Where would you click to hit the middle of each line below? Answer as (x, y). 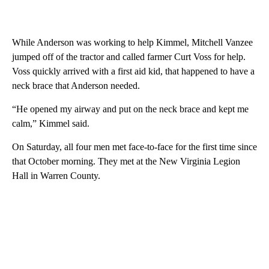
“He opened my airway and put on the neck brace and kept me (130, 109)
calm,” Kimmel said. (51, 123)
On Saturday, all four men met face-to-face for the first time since (134, 147)
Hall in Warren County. (56, 175)
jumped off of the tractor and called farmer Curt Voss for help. (129, 56)
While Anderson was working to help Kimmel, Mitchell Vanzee (132, 42)
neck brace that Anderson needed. (76, 85)
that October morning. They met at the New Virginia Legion (126, 161)
